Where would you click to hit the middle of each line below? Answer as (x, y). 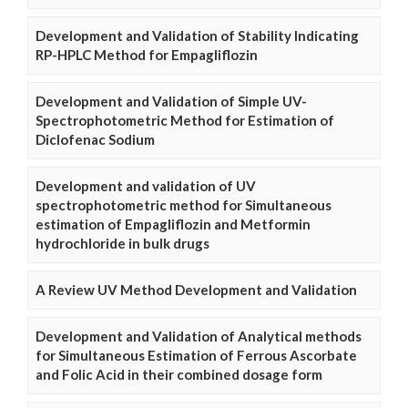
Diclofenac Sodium (95, 140)
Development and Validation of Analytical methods (199, 337)
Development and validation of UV (146, 186)
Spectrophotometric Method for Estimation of (185, 121)
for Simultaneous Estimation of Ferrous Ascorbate (196, 356)
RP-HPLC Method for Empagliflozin (147, 55)
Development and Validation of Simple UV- (171, 102)
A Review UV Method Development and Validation (196, 290)
